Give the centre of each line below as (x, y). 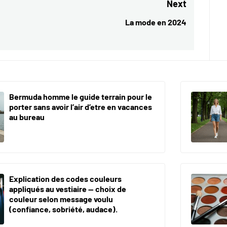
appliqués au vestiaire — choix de (68, 189)
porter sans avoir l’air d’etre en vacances (81, 107)
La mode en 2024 (156, 22)
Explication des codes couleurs (65, 179)
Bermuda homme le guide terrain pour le (81, 97)
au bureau (27, 117)
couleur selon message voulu (61, 199)
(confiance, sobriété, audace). (63, 209)
